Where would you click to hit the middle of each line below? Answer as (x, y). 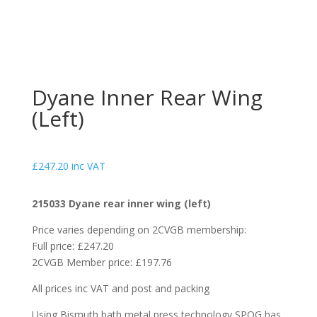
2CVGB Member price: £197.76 (102, 262)
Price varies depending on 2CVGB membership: (139, 230)
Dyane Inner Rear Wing (147, 97)
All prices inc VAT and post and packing (120, 288)
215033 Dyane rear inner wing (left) (121, 203)
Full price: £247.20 (73, 246)
